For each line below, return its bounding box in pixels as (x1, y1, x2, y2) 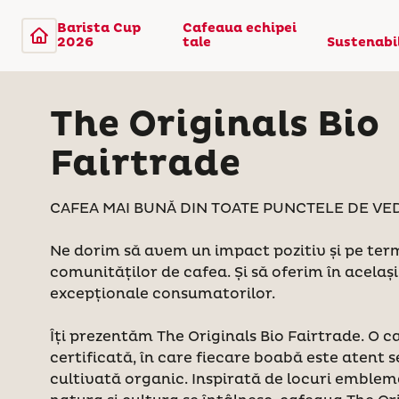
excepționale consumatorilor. (50, 285, 275, 303)
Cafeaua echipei (182, 20, 297, 37)
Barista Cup (57, 20, 141, 37)
